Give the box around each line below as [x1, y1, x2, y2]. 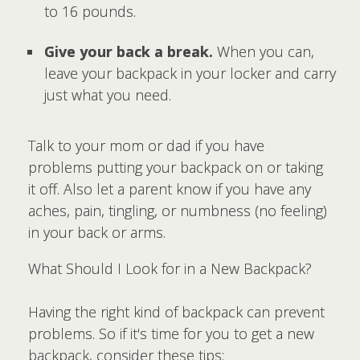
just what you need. [44, 85, 171, 104]
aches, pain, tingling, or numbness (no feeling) [28, 201, 327, 220]
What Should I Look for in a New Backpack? [28, 259, 312, 278]
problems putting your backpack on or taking [28, 157, 323, 177]
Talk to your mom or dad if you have [28, 136, 264, 155]
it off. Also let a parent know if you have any [28, 179, 311, 198]
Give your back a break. [44, 42, 213, 61]
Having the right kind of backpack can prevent [28, 302, 325, 321]
